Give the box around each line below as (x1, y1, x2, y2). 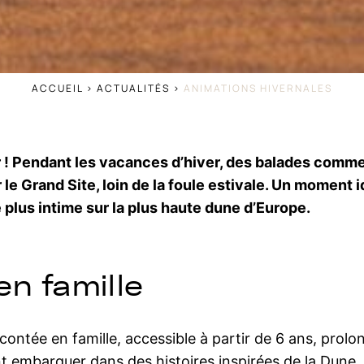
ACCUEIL (32, 81, 83, 95)
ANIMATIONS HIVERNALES (184, 81, 332, 95)
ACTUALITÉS (97, 81, 170, 95)
